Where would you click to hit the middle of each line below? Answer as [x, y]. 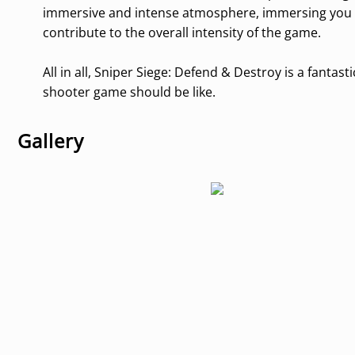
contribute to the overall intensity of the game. [182, 32]
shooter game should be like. [129, 92]
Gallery [51, 141]
